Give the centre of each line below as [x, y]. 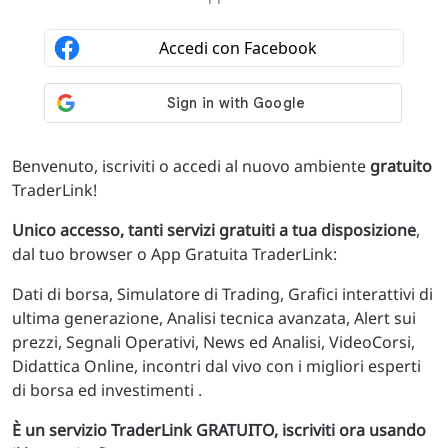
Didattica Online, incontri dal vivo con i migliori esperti [216, 366]
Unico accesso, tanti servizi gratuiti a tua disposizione [214, 230]
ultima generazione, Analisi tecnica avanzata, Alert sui [214, 318]
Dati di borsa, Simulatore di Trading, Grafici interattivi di [222, 294]
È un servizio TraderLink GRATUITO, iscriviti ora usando [219, 430]
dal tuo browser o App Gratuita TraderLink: [174, 254]
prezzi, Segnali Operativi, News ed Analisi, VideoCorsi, [213, 342]
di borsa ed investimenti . [107, 390]
